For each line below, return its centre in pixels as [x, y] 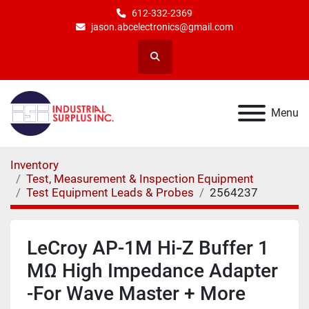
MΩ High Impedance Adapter [152, 270]
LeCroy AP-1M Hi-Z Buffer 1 [148, 248]
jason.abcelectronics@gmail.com [162, 27]
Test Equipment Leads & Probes [110, 192]
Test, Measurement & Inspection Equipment [140, 178]
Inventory [34, 165]
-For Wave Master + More [136, 293]
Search [169, 62]
